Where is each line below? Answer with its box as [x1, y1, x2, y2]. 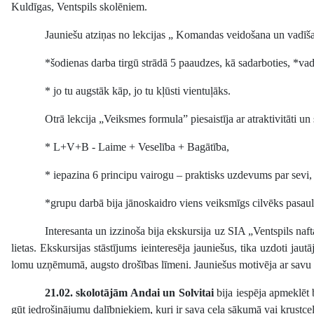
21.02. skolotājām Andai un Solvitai [45, 287, 214, 299]
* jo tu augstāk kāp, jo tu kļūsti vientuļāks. [45, 85, 231, 97]
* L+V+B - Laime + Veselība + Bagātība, [45, 141, 229, 153]
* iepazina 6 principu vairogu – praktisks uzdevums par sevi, [45, 169, 312, 182]
